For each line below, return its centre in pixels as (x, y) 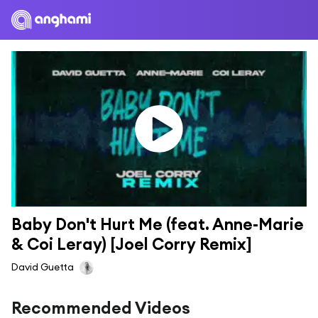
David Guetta (43, 267)
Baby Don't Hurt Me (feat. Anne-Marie (158, 225)
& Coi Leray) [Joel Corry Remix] (132, 245)
